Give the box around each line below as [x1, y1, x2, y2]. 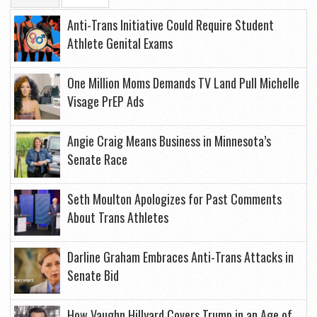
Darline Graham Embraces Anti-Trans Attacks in [67, 248, 294, 267]
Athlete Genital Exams [67, 34, 173, 53]
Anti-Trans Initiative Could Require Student [67, 16, 274, 35]
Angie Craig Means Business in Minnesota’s [67, 132, 271, 151]
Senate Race [67, 150, 127, 169]
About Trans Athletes [67, 208, 168, 227]
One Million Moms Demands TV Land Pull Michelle [67, 74, 299, 93]
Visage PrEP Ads [67, 92, 144, 111]
